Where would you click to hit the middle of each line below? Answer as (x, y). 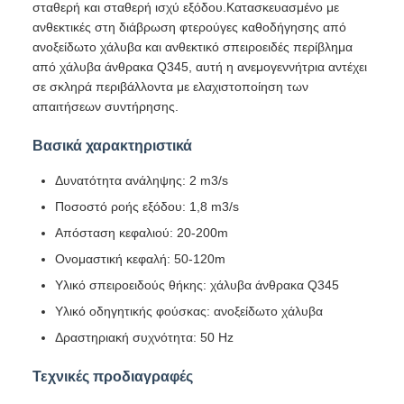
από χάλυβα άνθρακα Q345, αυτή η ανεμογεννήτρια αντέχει (200, 67)
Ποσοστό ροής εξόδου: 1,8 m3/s (147, 207)
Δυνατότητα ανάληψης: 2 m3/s (142, 180)
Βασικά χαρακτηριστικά (112, 146)
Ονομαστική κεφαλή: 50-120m (140, 259)
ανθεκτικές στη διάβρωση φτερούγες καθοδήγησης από (189, 27)
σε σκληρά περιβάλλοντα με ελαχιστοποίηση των (170, 87)
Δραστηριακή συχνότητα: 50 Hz (144, 337)
